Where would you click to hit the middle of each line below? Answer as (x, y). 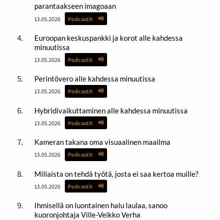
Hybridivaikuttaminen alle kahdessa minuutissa (111, 110)
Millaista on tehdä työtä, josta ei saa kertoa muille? (116, 174)
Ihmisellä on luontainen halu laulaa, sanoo (101, 206)
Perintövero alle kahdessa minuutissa (95, 79)
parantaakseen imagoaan (75, 6)
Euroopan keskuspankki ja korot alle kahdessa (108, 38)
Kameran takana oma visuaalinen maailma (102, 142)
